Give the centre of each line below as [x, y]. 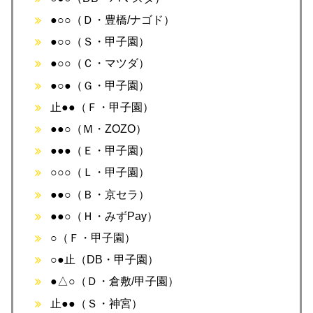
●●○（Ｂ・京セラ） [100, 194]
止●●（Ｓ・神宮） [97, 303]
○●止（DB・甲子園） [105, 260]
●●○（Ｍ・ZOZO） [99, 129]
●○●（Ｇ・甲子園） [100, 85]
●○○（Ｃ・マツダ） [100, 64]
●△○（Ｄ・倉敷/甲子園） [115, 282]
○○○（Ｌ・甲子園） [100, 173]
